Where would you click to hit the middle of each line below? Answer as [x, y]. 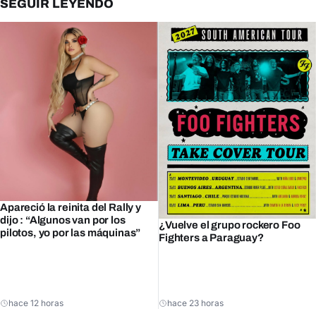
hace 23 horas [195, 303]
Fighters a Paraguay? [211, 237]
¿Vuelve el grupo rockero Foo [230, 225]
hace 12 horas [36, 303]
